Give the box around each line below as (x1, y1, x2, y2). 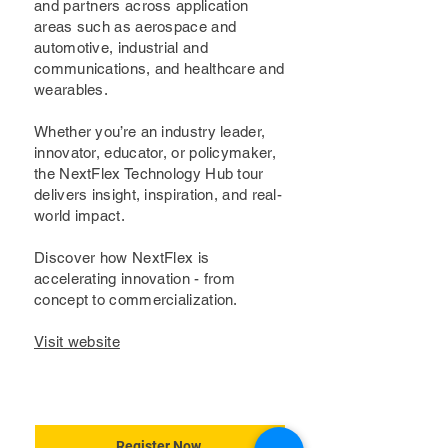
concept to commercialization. (34, 291, 238, 308)
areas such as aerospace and (34, 18, 237, 35)
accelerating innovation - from (34, 270, 236, 287)
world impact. (34, 207, 125, 224)
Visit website (34, 333, 120, 350)
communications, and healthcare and (34, 60, 285, 77)
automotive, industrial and (34, 39, 208, 56)
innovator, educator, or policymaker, (34, 144, 276, 161)
